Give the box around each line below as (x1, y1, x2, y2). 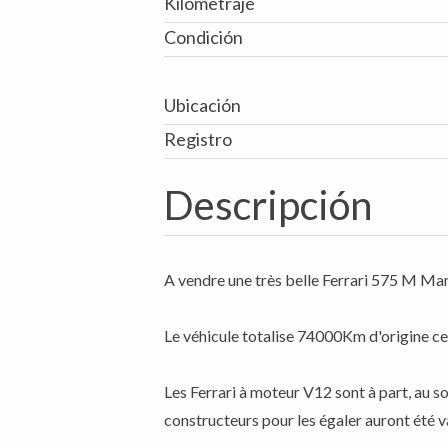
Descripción (164, 181, 372, 229)
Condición (164, 26, 243, 48)
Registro (164, 128, 232, 150)
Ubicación (164, 94, 241, 116)
